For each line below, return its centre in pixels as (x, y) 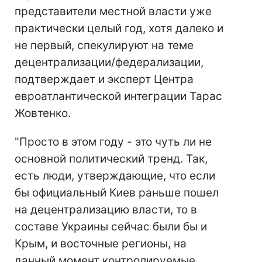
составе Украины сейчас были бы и (111, 227)
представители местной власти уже (113, 12)
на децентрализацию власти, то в (106, 210)
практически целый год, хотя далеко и (119, 29)
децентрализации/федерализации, (109, 63)
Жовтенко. (43, 113)
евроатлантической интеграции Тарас (118, 96)
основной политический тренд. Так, (111, 159)
